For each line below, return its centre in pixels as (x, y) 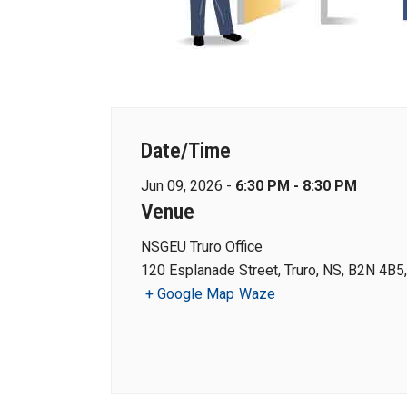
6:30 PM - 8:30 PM (296, 186)
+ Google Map (190, 294)
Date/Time (186, 151)
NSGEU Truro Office (202, 247)
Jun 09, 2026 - (188, 186)
